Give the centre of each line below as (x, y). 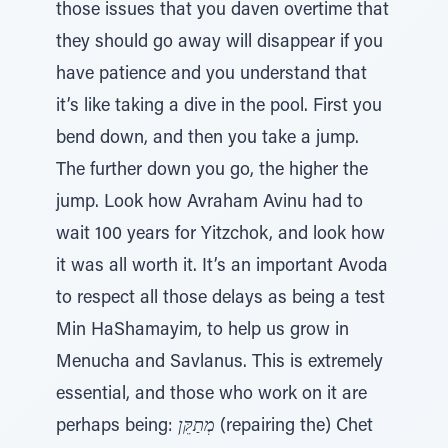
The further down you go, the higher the (212, 171)
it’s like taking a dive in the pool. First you (219, 107)
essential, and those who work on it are (211, 395)
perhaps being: (117, 427)
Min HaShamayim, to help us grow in (202, 331)
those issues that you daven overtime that (222, 11)
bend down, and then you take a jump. (207, 139)
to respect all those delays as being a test (220, 299)
